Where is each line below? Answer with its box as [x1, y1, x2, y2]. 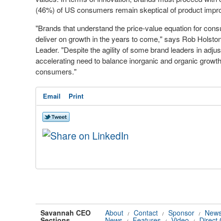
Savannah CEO [40, 208, 91, 218]
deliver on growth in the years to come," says [36, 34, 182, 44]
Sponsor [168, 208, 194, 218]
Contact [134, 208, 158, 218]
